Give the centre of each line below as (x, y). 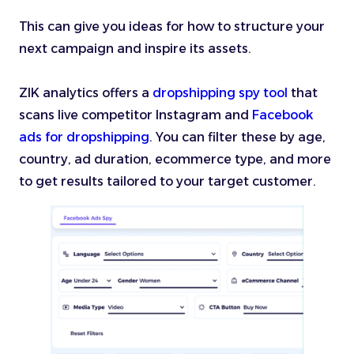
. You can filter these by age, (237, 137)
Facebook (282, 115)
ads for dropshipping (84, 137)
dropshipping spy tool (220, 93)
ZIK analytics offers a (86, 93)
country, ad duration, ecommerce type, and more (175, 160)
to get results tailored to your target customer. (168, 182)
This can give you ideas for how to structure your (172, 27)
